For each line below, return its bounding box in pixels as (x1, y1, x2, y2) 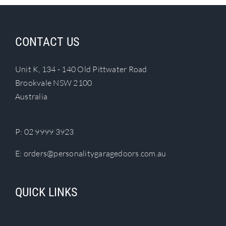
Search (13, 15, 38, 26)
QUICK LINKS (15, 185, 77, 199)
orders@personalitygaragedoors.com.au (23, 148, 166, 158)
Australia (15, 91, 48, 101)
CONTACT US (15, 34, 79, 49)
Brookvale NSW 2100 (15, 77, 92, 88)
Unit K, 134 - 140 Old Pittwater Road (15, 64, 147, 74)
